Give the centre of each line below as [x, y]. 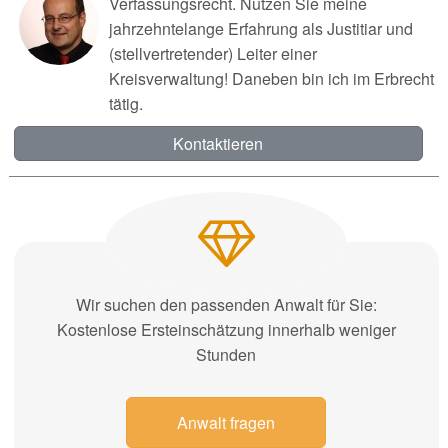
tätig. [125, 103]
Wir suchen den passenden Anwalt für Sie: [226, 304]
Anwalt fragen [226, 422]
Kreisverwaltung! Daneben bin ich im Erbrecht [271, 78]
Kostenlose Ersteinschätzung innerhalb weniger [226, 329]
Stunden [226, 354]
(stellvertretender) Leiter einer [212, 53]
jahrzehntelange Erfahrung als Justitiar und [260, 28]
